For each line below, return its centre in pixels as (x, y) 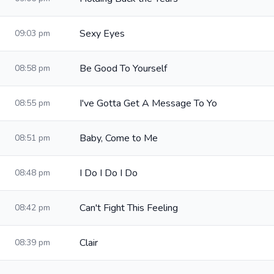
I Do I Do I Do (109, 173)
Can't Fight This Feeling (129, 208)
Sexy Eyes (102, 34)
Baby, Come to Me (119, 138)
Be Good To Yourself (123, 68)
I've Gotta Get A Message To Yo (148, 103)
